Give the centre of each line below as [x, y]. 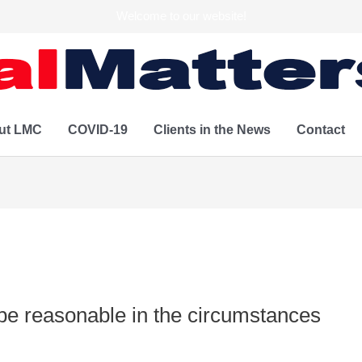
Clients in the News [212, 130]
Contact [320, 130]
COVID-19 [97, 130]
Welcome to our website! [181, 16]
